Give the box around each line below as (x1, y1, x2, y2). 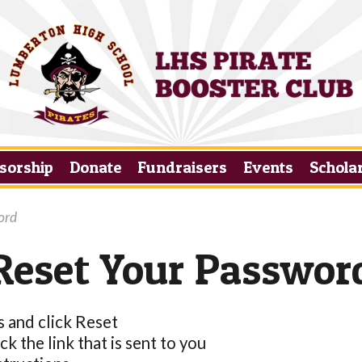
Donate (69, 157, 121, 178)
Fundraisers (137, 157, 227, 178)
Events (243, 157, 294, 178)
